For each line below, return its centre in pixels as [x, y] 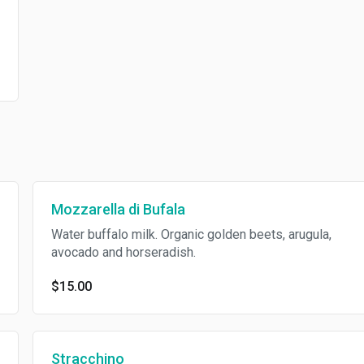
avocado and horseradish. [123, 252]
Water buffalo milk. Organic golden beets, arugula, [191, 234]
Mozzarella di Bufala [118, 209]
